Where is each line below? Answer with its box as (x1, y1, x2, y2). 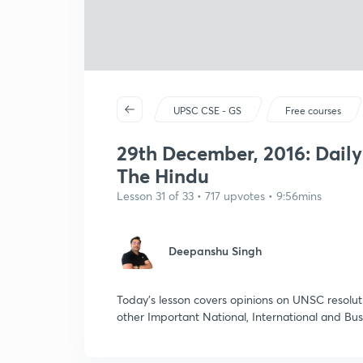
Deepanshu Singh (169, 243, 262, 258)
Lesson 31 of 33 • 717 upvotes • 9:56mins (117, 188, 322, 203)
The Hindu (117, 163, 209, 189)
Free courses (285, 105, 342, 117)
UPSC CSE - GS (173, 105, 242, 117)
